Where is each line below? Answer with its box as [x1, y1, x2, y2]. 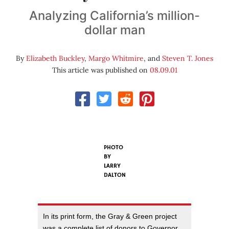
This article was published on [52, 65, 150, 75]
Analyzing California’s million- [29, 8, 200, 24]
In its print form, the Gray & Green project [43, 212, 177, 221]
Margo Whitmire [88, 54, 144, 63]
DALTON [103, 171, 126, 179]
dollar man [84, 22, 145, 38]
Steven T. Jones [162, 54, 213, 63]
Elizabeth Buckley [26, 54, 84, 63]
